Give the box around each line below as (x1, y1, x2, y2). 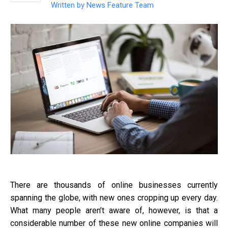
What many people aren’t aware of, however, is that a (10, 205, 218, 215)
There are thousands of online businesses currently (10, 180, 218, 190)
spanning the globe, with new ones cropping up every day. (10, 192, 218, 203)
